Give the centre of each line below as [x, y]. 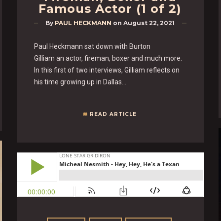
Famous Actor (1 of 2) [110, 8]
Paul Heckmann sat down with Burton [92, 46]
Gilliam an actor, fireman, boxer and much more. [108, 58]
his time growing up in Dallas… [80, 82]
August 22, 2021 [149, 23]
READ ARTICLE [113, 114]
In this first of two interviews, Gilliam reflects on [107, 70]
